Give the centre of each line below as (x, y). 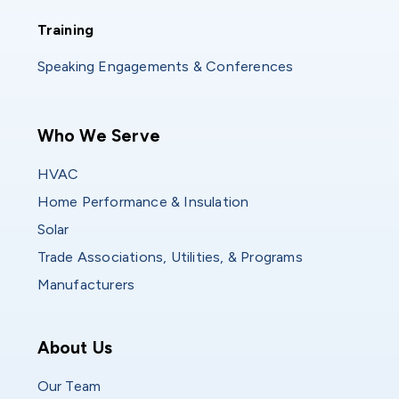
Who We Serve (98, 136)
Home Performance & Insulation (143, 202)
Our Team (69, 387)
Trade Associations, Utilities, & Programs (170, 257)
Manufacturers (86, 285)
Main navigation (81, 135)
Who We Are (69, 347)
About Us (75, 348)
